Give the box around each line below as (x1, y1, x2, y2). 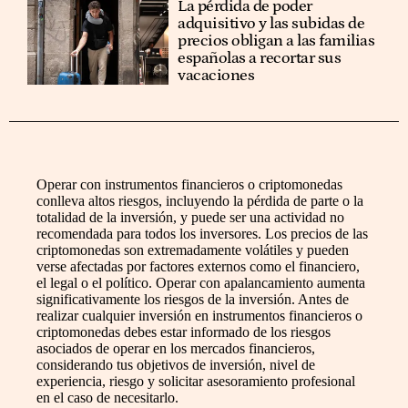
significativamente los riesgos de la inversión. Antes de (36, 291, 349, 307)
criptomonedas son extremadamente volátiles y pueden (36, 241, 349, 258)
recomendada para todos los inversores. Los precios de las (36, 225, 368, 241)
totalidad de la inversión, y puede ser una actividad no (36, 209, 344, 225)
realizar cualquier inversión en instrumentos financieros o (36, 307, 362, 323)
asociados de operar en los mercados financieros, (36, 340, 315, 356)
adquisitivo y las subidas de (178, 14, 365, 33)
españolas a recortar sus (178, 48, 342, 67)
